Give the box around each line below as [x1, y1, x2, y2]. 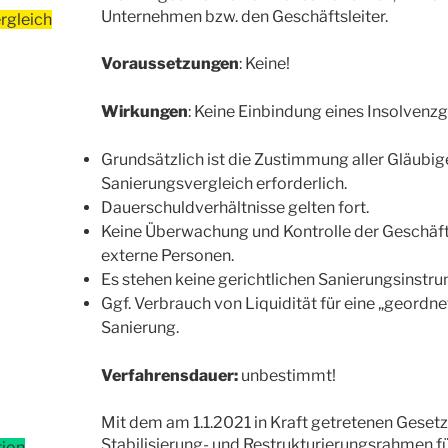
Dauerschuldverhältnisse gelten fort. [100, 198, 369, 218]
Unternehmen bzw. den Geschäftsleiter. [100, 7, 388, 27]
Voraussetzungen [100, 54, 239, 74]
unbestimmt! [237, 366, 336, 386]
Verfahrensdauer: [100, 366, 238, 386]
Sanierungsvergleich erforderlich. [100, 174, 347, 194]
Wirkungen [100, 102, 188, 122]
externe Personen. [100, 246, 234, 266]
